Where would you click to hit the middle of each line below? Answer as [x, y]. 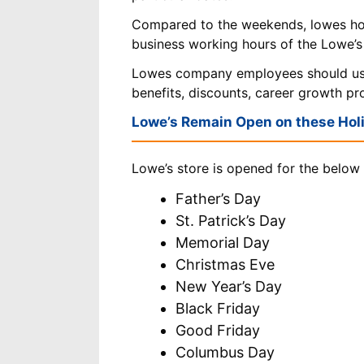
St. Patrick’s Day [231, 220]
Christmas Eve [225, 264]
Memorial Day [223, 242]
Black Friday [218, 308]
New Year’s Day [229, 286]
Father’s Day [218, 198]
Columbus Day [225, 352]
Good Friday [218, 330]
